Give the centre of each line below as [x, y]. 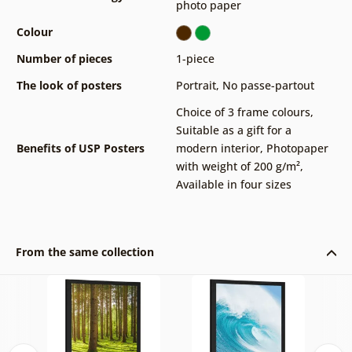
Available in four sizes [233, 184]
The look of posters [69, 85]
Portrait [196, 85]
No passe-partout [268, 85]
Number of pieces [64, 58]
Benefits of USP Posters [80, 148]
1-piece [195, 58]
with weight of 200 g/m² [238, 166]
